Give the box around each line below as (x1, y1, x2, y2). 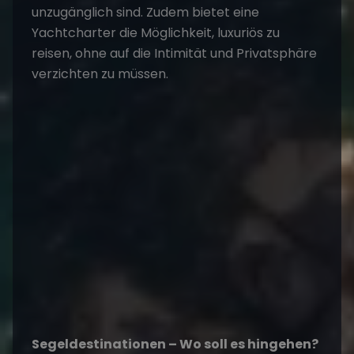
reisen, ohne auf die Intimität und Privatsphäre (32, 44, 317, 62)
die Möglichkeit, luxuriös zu (116, 24, 280, 42)
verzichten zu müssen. (32, 65, 168, 83)
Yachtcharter (32, 24, 116, 42)
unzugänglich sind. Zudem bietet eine (32, 3, 259, 21)
